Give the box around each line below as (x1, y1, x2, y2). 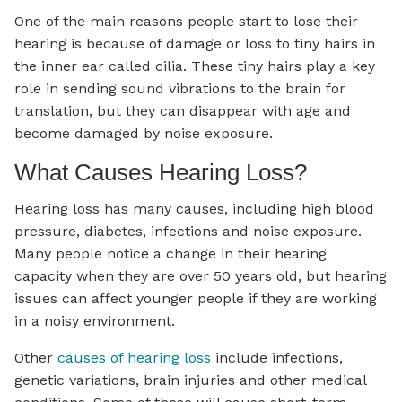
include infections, (211, 348, 343, 366)
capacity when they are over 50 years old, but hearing (14, 267, 387, 284)
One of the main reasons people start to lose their (14, 12, 358, 30)
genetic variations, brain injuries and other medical (14, 371, 366, 389)
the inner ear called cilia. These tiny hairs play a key (14, 57, 375, 74)
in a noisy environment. (14, 311, 179, 329)
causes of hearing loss (57, 348, 211, 366)
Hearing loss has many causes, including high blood (14, 199, 374, 217)
